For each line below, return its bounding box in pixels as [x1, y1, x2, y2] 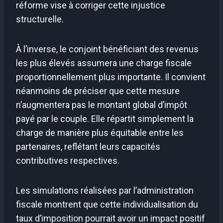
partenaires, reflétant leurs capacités [16, 141, 160, 152]
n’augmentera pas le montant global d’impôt [16, 99, 187, 110]
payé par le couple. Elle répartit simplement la [16, 113, 194, 124]
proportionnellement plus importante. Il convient [16, 71, 206, 82]
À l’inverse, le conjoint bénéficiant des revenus [16, 43, 199, 54]
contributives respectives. [16, 155, 119, 166]
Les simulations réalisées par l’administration [16, 185, 194, 196]
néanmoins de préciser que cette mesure [16, 85, 180, 96]
